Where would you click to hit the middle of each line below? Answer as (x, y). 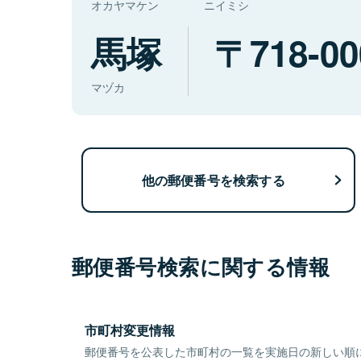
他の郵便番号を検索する (213, 180)
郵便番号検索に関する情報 (201, 267)
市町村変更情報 (130, 330)
